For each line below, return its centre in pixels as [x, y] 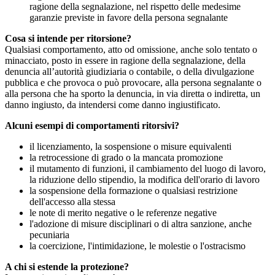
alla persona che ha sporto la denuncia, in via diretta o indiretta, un [133, 94]
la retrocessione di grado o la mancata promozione [126, 158]
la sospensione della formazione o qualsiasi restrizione [134, 191]
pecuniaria [49, 235]
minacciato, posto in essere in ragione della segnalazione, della [125, 61]
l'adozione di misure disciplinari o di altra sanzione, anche [141, 224]
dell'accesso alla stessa [72, 202]
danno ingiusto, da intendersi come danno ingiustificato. [113, 105]
